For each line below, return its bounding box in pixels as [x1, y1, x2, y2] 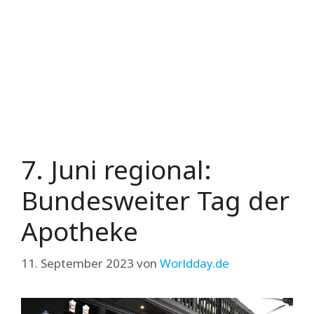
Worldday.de [160, 254, 229, 271]
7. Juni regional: [21, 151, 212, 187]
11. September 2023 [21, 254, 134, 271]
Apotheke [21, 213, 138, 249]
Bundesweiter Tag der [21, 182, 289, 218]
